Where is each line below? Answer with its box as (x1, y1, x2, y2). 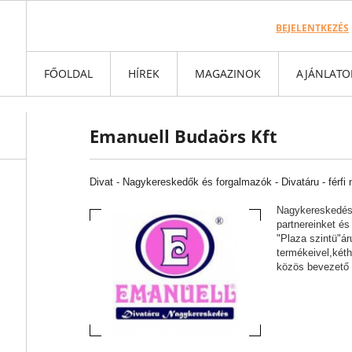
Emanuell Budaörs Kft (90, 124, 277, 148)
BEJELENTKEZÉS (276, 21, 349, 35)
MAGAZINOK (195, 66, 261, 81)
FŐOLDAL (44, 66, 93, 81)
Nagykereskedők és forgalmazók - (123, 176, 281, 188)
